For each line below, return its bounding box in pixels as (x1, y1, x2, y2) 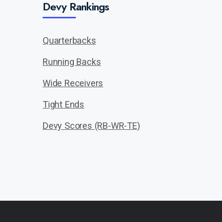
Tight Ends (43, 99, 84, 110)
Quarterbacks (43, 35, 96, 46)
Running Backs (43, 56, 101, 67)
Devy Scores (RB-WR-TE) (43, 120, 140, 131)
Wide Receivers (43, 78, 104, 88)
